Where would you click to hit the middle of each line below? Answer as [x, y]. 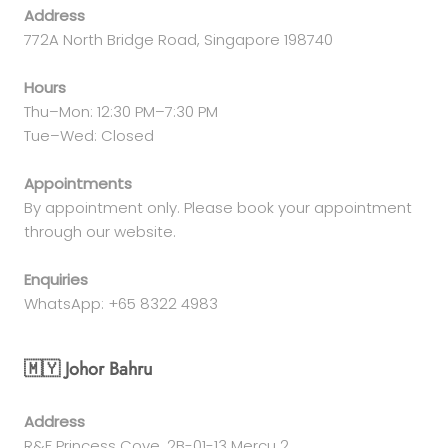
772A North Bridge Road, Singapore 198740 [178, 39]
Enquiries [56, 279]
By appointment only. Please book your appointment [218, 207]
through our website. [100, 231]
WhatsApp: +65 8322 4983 [121, 303]
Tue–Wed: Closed [89, 135]
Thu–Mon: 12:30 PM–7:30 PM [121, 111]
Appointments [78, 183]
